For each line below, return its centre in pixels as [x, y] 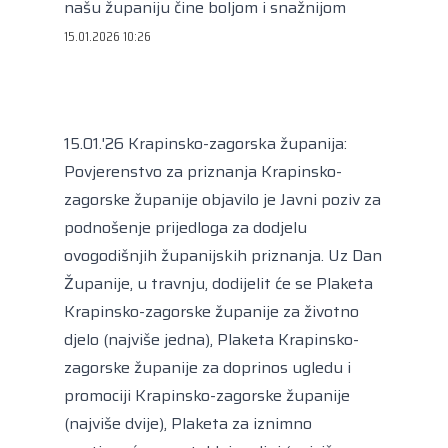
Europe [151, 22]
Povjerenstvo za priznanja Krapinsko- [203, 171]
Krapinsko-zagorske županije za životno [211, 311]
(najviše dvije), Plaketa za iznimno [188, 423]
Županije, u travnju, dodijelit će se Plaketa [218, 283]
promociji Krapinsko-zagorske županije [207, 395]
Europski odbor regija [194, 58]
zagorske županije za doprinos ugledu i [207, 367]
